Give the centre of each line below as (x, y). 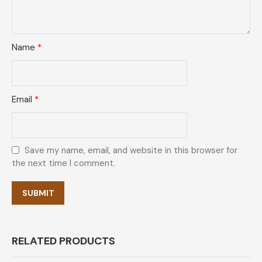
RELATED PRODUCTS (63, 241)
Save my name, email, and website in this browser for (131, 150)
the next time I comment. (63, 163)
